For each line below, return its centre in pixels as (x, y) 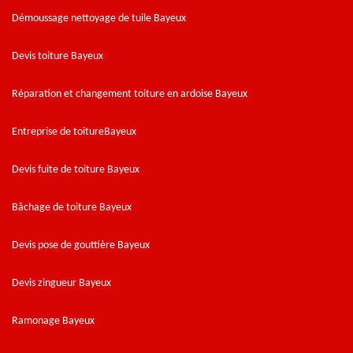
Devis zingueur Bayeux (61, 283)
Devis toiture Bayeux (58, 56)
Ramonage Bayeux (53, 321)
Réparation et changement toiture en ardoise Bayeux (130, 94)
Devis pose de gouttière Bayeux (81, 245)
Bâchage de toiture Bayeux (72, 207)
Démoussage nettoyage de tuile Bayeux (99, 18)
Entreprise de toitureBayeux (74, 132)
